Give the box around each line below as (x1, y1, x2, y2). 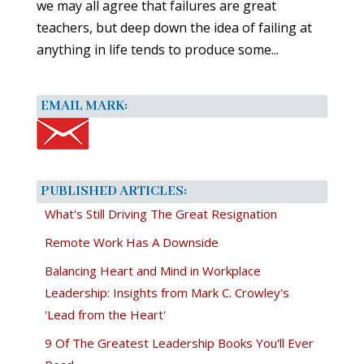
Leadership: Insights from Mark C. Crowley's (44, 284, 289, 301)
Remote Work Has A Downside (44, 233, 219, 250)
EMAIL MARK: (40, 97, 128, 115)
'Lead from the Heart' (44, 305, 166, 323)
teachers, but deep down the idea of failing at (36, 18, 312, 37)
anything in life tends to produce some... (36, 40, 279, 58)
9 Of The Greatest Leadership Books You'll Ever (44, 334, 314, 351)
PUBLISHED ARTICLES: (40, 182, 187, 200)
